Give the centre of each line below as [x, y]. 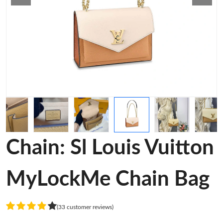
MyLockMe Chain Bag [108, 179]
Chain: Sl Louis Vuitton [110, 148]
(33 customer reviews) [85, 207]
